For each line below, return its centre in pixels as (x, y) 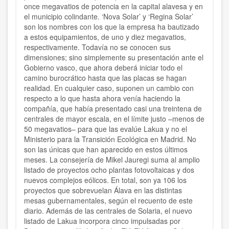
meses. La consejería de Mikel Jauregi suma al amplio (112, 160)
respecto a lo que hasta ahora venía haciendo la (102, 98)
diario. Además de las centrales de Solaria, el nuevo (108, 211)
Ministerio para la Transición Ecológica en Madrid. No (110, 139)
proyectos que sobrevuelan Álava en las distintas (103, 190)
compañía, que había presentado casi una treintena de (113, 109)
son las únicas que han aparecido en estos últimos (106, 150)
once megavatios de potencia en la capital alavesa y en (113, 6)
